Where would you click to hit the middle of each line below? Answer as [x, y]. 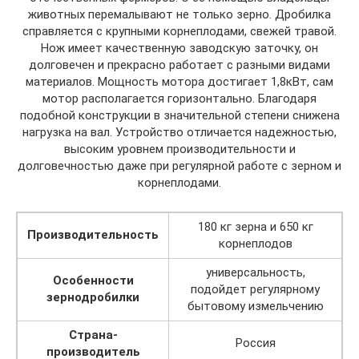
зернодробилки [93, 297]
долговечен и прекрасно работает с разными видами [179, 65]
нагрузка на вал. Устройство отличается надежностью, [179, 132]
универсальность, [255, 272]
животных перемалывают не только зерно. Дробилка [179, 14]
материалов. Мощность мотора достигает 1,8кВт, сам [179, 81]
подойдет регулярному [255, 289]
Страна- [93, 335]
